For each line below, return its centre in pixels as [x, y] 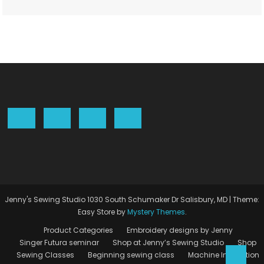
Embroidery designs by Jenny [179, 230]
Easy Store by [102, 212]
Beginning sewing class [131, 255]
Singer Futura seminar [59, 243]
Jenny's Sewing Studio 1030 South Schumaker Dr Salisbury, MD [117, 200]
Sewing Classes [45, 255]
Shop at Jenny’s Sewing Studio [168, 243]
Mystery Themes [156, 212]
